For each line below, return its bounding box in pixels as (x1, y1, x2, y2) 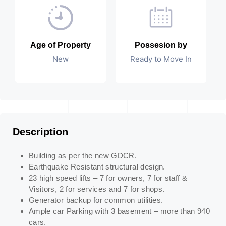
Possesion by (135, 41, 187, 50)
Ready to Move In (130, 54, 192, 64)
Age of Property (30, 41, 91, 50)
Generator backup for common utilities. (29, 196, 163, 205)
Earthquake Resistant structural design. (29, 162, 165, 172)
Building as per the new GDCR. (29, 151, 137, 160)
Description (13, 126, 68, 138)
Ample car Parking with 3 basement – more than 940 (29, 207, 210, 216)
